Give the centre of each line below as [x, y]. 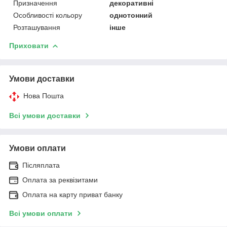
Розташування [37, 27]
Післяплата [41, 165]
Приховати [29, 45]
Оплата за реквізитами [60, 180]
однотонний [131, 15]
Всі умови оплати [41, 213]
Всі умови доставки [45, 115]
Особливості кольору [48, 15]
